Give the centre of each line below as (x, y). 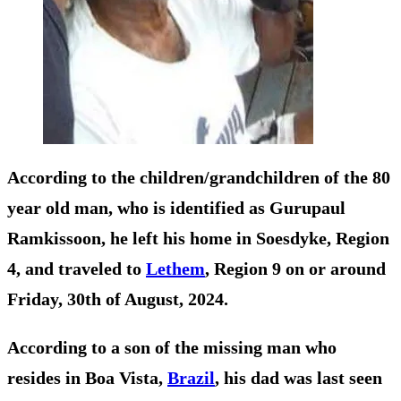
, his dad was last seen (299, 377)
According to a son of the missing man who (172, 347)
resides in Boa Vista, (87, 377)
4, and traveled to (77, 268)
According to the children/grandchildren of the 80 (199, 177)
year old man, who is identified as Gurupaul (176, 207)
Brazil (191, 377)
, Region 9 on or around (295, 268)
